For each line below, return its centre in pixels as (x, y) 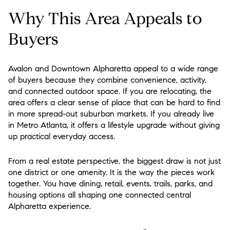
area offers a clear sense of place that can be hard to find (114, 102)
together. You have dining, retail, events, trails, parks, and (110, 184)
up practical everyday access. (62, 136)
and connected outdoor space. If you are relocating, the (110, 91)
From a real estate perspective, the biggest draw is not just (114, 161)
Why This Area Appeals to (105, 19)
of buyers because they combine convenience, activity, (107, 80)
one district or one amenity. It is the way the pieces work (111, 172)
